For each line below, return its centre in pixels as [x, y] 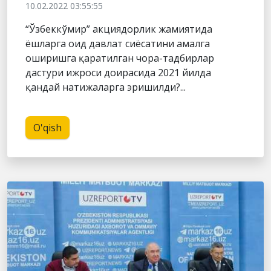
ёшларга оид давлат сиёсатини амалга [118, 43]
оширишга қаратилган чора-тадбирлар [120, 58]
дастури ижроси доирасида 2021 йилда [118, 72]
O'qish [47, 127]
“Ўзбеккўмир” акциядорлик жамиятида [119, 29]
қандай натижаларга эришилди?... [106, 87]
